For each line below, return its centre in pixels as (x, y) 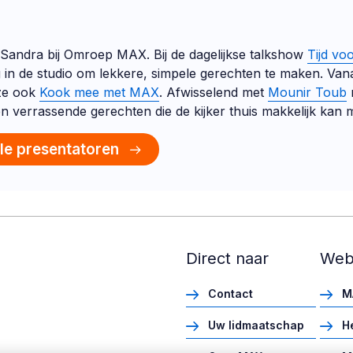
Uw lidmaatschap (256, 325)
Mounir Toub (307, 92)
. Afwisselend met (214, 92)
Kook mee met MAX (99, 92)
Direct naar (227, 258)
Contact (230, 294)
